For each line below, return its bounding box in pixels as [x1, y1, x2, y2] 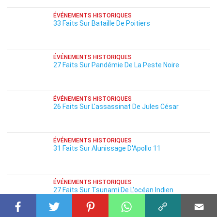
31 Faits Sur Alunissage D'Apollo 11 [53, 144, 161, 152]
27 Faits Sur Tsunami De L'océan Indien [53, 186, 173, 194]
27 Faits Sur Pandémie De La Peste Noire [53, 61, 179, 69]
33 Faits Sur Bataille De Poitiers [53, 19, 150, 27]
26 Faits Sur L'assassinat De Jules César [53, 103, 179, 110]
